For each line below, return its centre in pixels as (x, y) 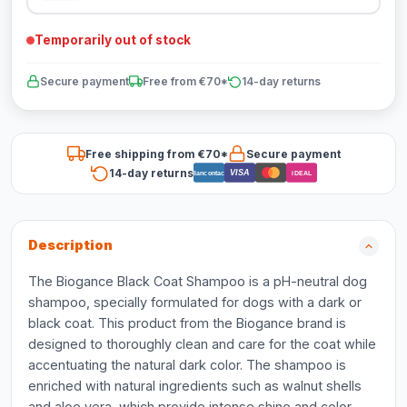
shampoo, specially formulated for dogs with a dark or (195, 302)
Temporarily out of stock (113, 40)
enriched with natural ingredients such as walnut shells (195, 386)
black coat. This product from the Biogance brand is (187, 323)
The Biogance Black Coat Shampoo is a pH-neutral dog (198, 281)
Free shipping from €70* (156, 154)
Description (70, 245)
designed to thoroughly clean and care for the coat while (202, 344)
